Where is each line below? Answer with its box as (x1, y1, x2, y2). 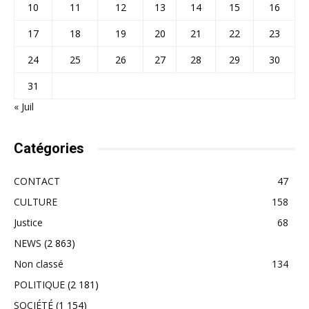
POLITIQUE (14, 278, 65, 291)
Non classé (14, 257, 63, 270)
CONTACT (14, 175, 60, 188)
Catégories (14, 140, 84, 157)
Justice (14, 216, 43, 229)
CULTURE (14, 195, 57, 208)
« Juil (14, 100, 34, 113)
